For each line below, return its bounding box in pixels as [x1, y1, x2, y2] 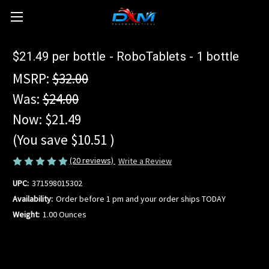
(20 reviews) [70, 155, 115, 166]
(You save [13, 131, 68, 148]
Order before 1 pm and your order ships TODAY [55, 193, 226, 205]
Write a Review [118, 156, 172, 167]
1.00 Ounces [42, 209, 86, 220]
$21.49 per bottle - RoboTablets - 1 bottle [13, 49, 240, 64]
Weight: [13, 209, 40, 220]
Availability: [13, 193, 53, 205]
